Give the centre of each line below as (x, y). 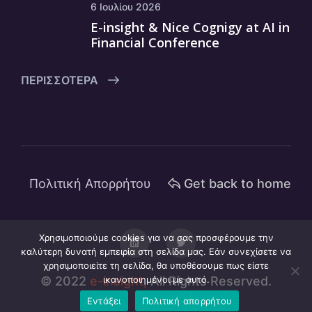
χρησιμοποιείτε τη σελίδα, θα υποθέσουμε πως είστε (156, 265)
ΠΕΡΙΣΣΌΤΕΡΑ (61, 80)
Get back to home (237, 184)
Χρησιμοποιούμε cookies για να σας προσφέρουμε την (156, 237)
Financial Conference (155, 42)
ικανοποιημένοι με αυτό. (156, 279)
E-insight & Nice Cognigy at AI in (190, 27)
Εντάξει (104, 301)
